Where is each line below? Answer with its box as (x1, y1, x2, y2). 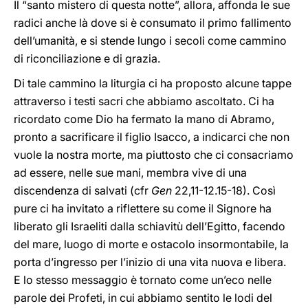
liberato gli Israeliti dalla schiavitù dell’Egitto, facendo (14, 219, 285, 233)
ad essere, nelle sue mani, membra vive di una (14, 166, 247, 179)
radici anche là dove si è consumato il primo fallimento (14, 16, 291, 30)
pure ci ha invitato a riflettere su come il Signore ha (14, 201, 272, 215)
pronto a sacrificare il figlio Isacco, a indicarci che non (14, 130, 289, 144)
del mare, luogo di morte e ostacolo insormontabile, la (14, 237, 289, 251)
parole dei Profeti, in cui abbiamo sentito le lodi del (14, 291, 272, 305)
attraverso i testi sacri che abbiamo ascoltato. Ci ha (14, 94, 274, 108)
